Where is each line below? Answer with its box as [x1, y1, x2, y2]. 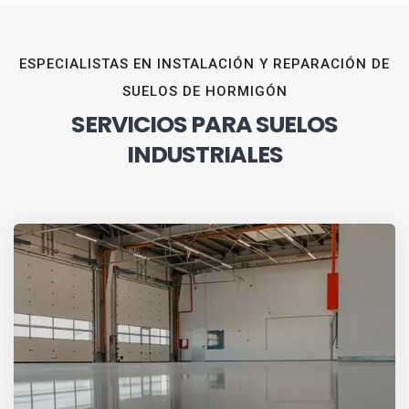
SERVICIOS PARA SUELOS [71, 108, 338, 142]
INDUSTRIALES [126, 138, 283, 172]
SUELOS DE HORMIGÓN [121, 83, 288, 100]
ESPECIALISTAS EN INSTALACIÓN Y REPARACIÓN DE [19, 56, 390, 73]
